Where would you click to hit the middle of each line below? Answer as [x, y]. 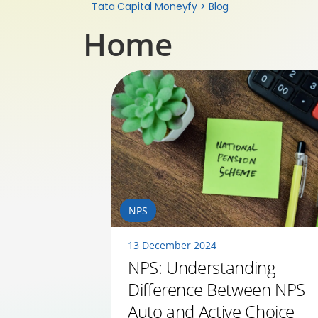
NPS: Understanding [202, 268]
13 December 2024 [172, 246]
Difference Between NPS [217, 290]
